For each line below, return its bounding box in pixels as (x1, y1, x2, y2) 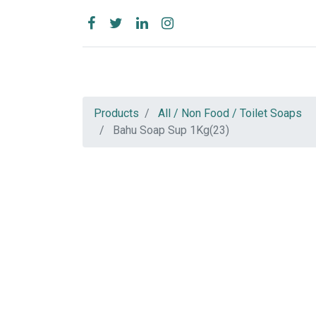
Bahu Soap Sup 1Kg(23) (113, 123, 229, 138)
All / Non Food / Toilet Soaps (158, 107, 302, 121)
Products (94, 107, 139, 121)
